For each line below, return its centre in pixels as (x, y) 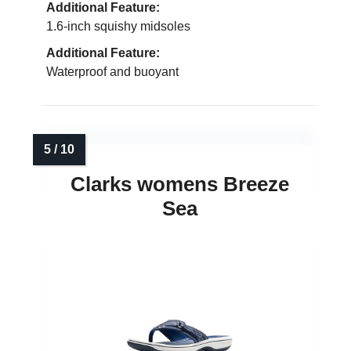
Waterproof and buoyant (112, 72)
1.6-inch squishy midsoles (118, 27)
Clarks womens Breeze (179, 185)
